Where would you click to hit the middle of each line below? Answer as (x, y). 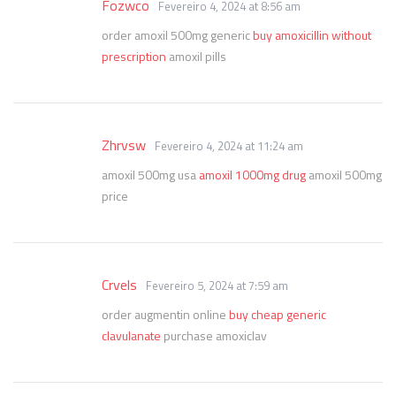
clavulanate (131, 335)
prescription (134, 56)
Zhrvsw (124, 145)
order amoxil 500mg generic (177, 35)
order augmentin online (165, 314)
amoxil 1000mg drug (252, 175)
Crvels (119, 285)
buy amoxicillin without (312, 35)
